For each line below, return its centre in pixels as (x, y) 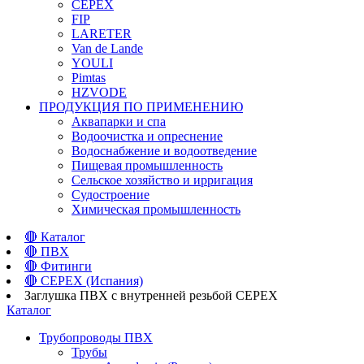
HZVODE (99, 92)
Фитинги (66, 266)
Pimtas (89, 78)
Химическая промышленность (156, 209)
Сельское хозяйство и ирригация (162, 180)
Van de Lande (107, 48)
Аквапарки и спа (119, 121)
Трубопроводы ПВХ (96, 338)
